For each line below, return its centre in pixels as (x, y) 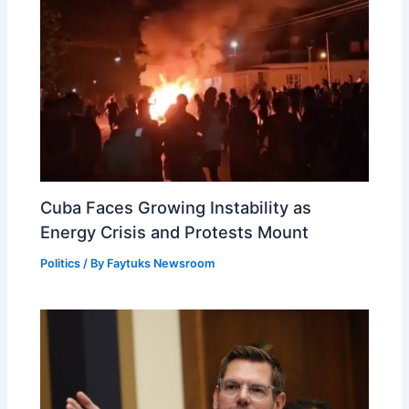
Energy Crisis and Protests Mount (175, 232)
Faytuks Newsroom (161, 264)
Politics (61, 264)
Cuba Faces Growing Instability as (176, 208)
